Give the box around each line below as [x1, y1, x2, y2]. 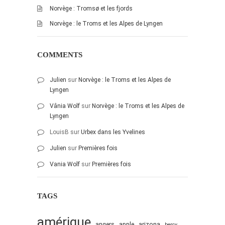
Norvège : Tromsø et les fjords [50, 5, 133, 12]
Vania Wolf [50, 161, 80, 168]
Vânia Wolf [50, 102, 80, 109]
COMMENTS [37, 51, 82, 59]
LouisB [50, 129, 69, 136]
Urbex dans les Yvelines [81, 129, 145, 136]
